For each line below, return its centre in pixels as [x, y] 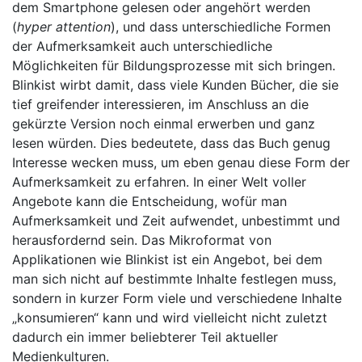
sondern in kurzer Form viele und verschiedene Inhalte [177, 298]
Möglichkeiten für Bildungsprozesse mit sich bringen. [174, 65]
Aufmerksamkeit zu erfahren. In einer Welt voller [159, 182]
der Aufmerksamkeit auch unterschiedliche [142, 46]
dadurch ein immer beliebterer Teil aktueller [145, 337]
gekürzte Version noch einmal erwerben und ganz [164, 124]
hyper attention [64, 27]
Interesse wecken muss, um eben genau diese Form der [181, 162]
